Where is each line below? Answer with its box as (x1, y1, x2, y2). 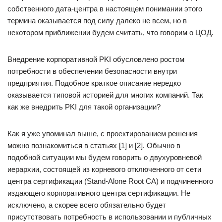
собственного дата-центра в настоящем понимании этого (7, 4, 202, 13)
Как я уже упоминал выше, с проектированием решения (7, 129, 198, 138)
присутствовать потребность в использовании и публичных (7, 213, 212, 221)
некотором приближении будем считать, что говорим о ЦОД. (7, 28, 214, 37)
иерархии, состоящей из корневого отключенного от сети (7, 165, 201, 173)
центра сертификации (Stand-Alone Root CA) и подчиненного (7, 177, 213, 185)
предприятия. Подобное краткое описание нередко (7, 79, 181, 87)
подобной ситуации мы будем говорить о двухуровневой (7, 153, 202, 162)
